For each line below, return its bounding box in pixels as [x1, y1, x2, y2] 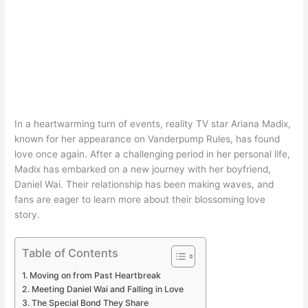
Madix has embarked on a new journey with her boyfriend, [14, 163, 272, 175]
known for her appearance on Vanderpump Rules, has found [14, 133, 280, 144]
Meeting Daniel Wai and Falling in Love [31, 283, 184, 294]
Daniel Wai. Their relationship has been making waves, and [14, 178, 274, 190]
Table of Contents [22, 245, 119, 260]
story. [14, 208, 41, 220]
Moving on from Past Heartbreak [29, 269, 161, 280]
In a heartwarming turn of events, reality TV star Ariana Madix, [14, 118, 291, 129]
